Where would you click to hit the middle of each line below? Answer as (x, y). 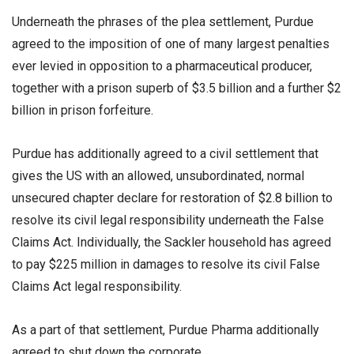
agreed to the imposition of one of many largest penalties (171, 43)
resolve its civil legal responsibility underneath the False (168, 220)
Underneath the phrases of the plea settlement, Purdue (163, 21)
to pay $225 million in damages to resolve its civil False (166, 264)
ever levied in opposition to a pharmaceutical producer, (162, 66)
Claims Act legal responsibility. (97, 286)
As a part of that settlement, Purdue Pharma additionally (166, 330)
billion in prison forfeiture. (84, 110)
